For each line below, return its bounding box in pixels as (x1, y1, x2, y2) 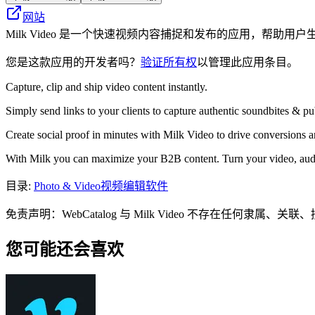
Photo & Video (34, 179, 101, 192)
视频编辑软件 (101, 179, 168, 192)
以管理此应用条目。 (197, 56, 298, 68)
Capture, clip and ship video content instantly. (6, 80, 207, 93)
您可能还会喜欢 (6, 240, 124, 259)
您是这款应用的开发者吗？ (6, 56, 141, 68)
